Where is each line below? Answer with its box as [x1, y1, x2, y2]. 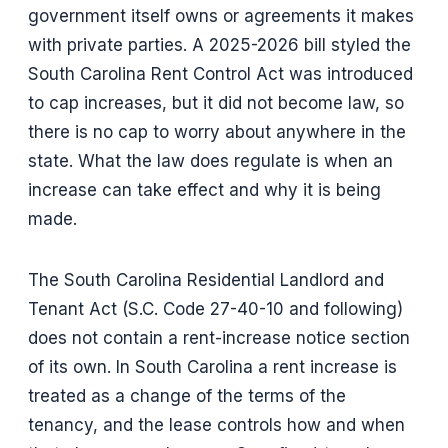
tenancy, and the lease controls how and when [28, 415, 405, 436]
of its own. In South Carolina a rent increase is [28, 357, 397, 378]
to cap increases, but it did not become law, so [28, 93, 404, 114]
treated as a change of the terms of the [28, 386, 346, 407]
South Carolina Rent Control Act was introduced [28, 64, 413, 85]
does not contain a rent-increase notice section [28, 328, 410, 349]
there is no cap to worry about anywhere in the [28, 122, 406, 143]
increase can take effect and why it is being [28, 180, 381, 201]
